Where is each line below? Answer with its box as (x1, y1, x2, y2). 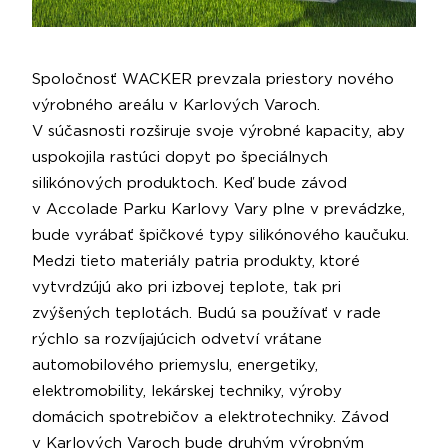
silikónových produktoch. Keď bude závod (32, 175, 347, 191)
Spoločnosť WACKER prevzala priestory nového (32, 71, 394, 87)
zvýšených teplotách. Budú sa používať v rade (32, 305, 381, 321)
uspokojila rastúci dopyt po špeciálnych (32, 149, 328, 165)
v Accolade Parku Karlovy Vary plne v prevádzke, (32, 201, 405, 217)
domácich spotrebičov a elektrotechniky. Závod (32, 409, 389, 425)
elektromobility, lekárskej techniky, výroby (32, 383, 342, 399)
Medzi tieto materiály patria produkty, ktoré (32, 253, 360, 269)
